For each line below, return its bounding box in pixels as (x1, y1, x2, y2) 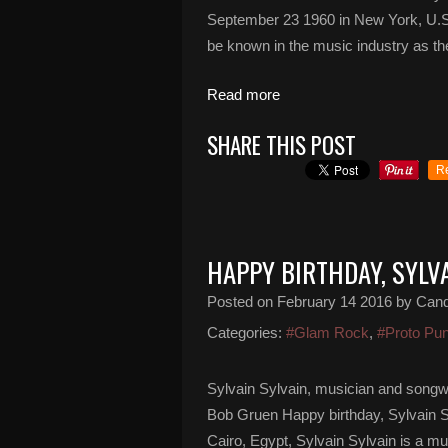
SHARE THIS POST (207, 128, 356, 162)
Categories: (207, 324, 282, 341)
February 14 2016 (277, 293, 392, 310)
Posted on (207, 293, 277, 310)
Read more (207, 86, 280, 103)
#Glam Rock (286, 324, 369, 341)
